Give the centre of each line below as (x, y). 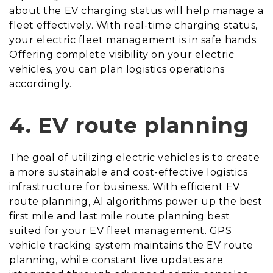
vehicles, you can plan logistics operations (117, 69)
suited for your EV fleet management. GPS (121, 231)
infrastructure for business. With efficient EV (125, 187)
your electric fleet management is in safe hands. (134, 40)
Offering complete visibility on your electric (122, 55)
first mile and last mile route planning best (120, 216)
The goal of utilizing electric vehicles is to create (135, 158)
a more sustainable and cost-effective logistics (129, 172)
